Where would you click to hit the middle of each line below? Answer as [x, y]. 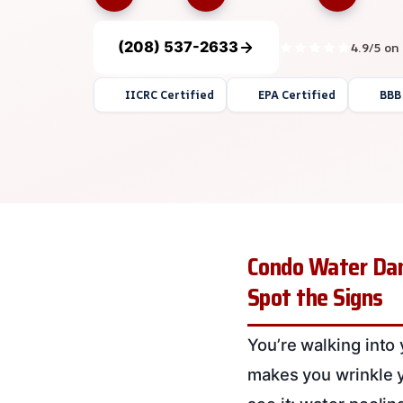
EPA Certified [296, 94]
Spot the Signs [315, 297]
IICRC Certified [169, 94]
